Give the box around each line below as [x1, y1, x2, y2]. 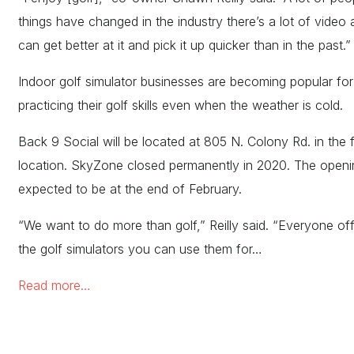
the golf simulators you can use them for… [17, 240, 262, 257]
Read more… [17, 277, 91, 293]
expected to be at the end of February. [17, 180, 246, 197]
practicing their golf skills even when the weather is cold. [17, 96, 347, 113]
